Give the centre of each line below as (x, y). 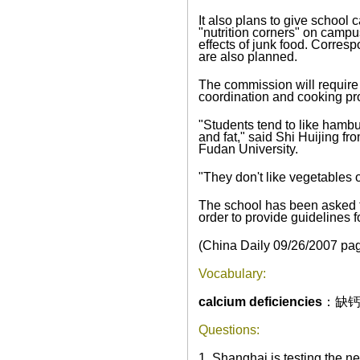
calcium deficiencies (260, 302)
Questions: (229, 330)
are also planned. (247, 57)
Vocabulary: (232, 274)
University (266, 149)
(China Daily (235, 245)
